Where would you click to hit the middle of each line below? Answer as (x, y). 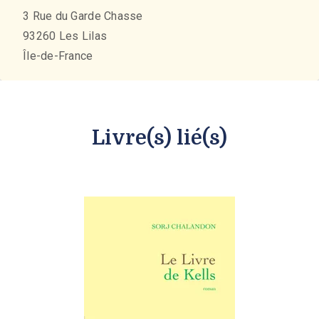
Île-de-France (58, 56)
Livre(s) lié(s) (159, 138)
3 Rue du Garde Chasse (83, 16)
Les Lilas (83, 36)
